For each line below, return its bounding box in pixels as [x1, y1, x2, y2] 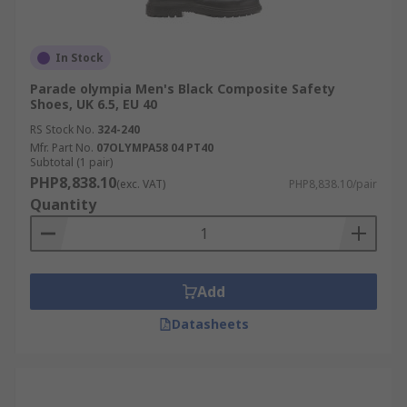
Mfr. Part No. [30, 140, 94, 155]
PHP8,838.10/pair [289, 176, 377, 192]
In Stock [55, 50, 104, 65]
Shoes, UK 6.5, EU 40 [30, 95, 157, 113]
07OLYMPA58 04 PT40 [96, 140, 213, 155]
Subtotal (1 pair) [30, 154, 113, 170]
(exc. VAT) [116, 176, 165, 192]
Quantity [30, 194, 96, 214]
